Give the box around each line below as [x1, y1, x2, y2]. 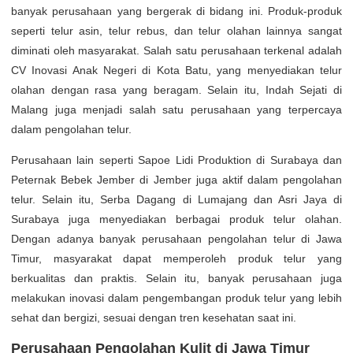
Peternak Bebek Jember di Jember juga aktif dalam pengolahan [11, 173, 342, 186]
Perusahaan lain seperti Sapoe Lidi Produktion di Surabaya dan [11, 153, 342, 166]
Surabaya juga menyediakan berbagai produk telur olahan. [11, 212, 342, 225]
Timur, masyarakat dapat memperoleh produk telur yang [11, 251, 342, 265]
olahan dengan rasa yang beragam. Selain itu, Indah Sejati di [11, 83, 342, 96]
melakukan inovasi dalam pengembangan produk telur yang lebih [11, 291, 342, 304]
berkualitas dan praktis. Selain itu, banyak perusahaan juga [11, 271, 342, 284]
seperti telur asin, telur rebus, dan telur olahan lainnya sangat [11, 24, 342, 37]
